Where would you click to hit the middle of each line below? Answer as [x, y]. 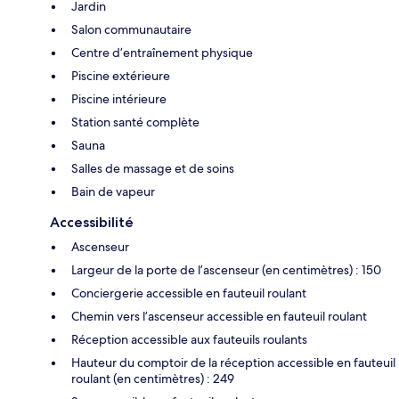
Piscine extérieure [121, 75]
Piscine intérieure [119, 98]
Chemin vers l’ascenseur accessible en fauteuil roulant [219, 316]
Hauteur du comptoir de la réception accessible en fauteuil [233, 362]
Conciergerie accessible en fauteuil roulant [189, 293]
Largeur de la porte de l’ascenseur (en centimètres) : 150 [226, 269]
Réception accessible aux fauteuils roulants [189, 339]
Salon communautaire [131, 29]
